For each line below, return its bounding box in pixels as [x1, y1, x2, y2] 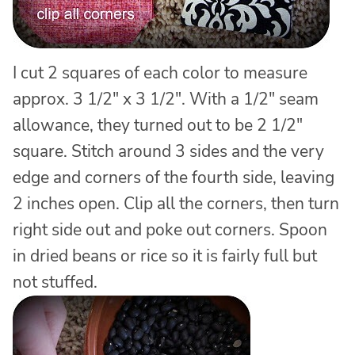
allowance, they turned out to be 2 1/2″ [13, 113, 303, 136]
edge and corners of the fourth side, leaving [13, 166, 334, 189]
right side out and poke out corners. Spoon [13, 218, 327, 241]
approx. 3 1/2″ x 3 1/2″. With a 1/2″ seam [13, 87, 319, 110]
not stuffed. [13, 270, 97, 293]
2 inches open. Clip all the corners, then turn [13, 192, 339, 215]
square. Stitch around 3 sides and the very [13, 139, 324, 162]
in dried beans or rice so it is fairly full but [13, 244, 317, 267]
